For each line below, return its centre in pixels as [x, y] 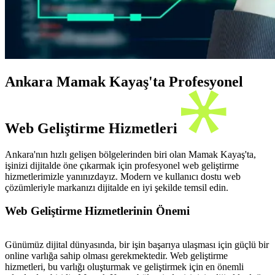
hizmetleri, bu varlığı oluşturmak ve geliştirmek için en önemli [124, 267]
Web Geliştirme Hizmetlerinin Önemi [97, 211]
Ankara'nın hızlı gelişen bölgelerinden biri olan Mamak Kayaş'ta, [130, 154]
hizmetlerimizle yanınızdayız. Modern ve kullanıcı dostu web [123, 176]
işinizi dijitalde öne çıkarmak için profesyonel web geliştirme [122, 165]
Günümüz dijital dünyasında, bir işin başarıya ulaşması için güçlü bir [137, 245]
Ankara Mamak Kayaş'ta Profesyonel [124, 81]
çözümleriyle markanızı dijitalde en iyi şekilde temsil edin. [117, 187]
